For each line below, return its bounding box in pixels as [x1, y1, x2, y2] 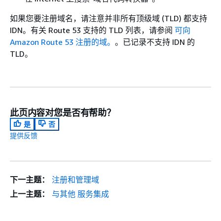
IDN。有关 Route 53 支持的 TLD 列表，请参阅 [10, 25, 175, 35]
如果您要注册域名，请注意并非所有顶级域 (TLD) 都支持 [10, 13, 207, 23]
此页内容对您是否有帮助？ [10, 107, 115, 118]
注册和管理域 [51, 175, 99, 184]
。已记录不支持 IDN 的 [115, 37, 195, 47]
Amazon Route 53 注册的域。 [10, 37, 115, 47]
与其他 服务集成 [51, 189, 109, 199]
